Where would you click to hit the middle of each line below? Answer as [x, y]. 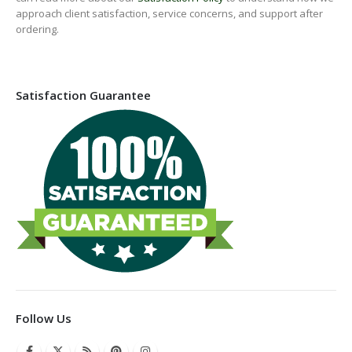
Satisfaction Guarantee [83, 95]
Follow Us [44, 318]
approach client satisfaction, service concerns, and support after [169, 13]
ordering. [37, 29]
